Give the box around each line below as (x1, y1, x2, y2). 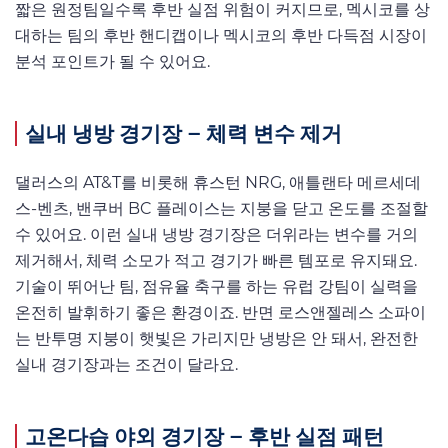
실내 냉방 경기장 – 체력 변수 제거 (25, 119, 342, 148)
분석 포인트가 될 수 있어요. (15, 52, 210, 72)
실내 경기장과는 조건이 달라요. (15, 354, 238, 374)
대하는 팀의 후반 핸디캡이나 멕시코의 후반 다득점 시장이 (15, 26, 427, 46)
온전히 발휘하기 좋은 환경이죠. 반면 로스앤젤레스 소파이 (15, 302, 426, 322)
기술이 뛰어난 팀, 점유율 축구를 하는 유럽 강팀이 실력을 (15, 276, 418, 296)
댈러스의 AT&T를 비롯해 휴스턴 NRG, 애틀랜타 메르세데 (15, 172, 421, 192)
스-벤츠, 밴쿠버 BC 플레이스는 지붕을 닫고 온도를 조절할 (15, 198, 428, 218)
